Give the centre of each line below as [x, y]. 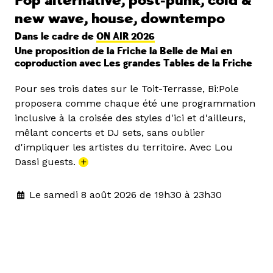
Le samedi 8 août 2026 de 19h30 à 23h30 [126, 195]
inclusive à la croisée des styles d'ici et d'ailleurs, [130, 118]
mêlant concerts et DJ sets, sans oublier [110, 133]
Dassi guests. [47, 162]
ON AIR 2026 [126, 37]
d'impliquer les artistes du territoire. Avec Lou [124, 147]
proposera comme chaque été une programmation [135, 104]
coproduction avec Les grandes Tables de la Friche [133, 64]
